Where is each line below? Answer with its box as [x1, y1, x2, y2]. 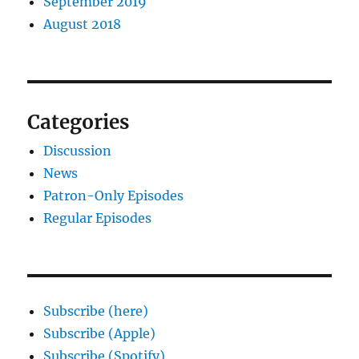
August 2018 [43, 16, 122, 33]
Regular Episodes [43, 210, 152, 227]
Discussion [43, 143, 112, 159]
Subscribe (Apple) [43, 325, 156, 342]
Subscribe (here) [43, 303, 149, 320]
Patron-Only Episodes [43, 188, 184, 204]
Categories [27, 110, 130, 135]
